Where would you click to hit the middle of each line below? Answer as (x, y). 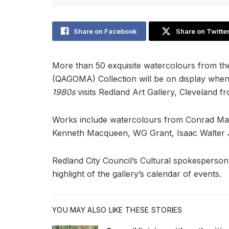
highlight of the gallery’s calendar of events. (137, 174)
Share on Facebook (106, 31)
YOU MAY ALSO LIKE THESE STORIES (117, 210)
